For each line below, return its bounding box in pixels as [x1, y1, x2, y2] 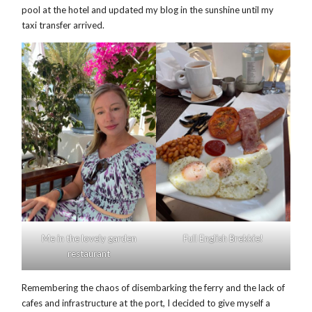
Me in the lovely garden [41, 232, 136, 244]
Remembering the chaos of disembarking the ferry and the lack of [22, 282, 286, 294]
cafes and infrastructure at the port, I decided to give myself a [22, 297, 271, 309]
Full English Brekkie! [182, 232, 263, 244]
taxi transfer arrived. [22, 19, 109, 31]
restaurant [68, 247, 111, 259]
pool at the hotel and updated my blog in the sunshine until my [22, 3, 274, 15]
